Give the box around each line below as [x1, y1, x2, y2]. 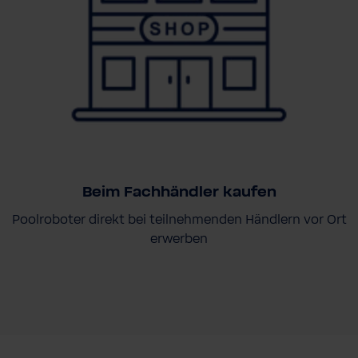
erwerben [150, 231, 208, 246]
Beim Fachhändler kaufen [82, 184, 276, 201]
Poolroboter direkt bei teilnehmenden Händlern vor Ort [11, 212, 347, 227]
